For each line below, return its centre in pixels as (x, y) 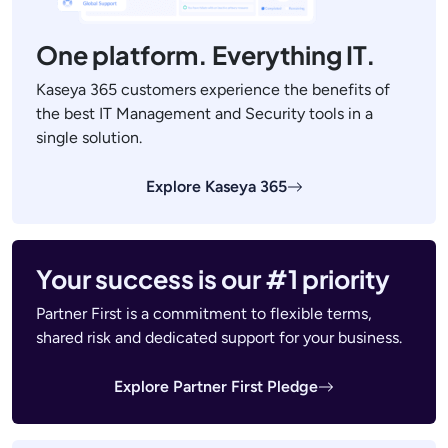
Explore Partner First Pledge (216, 386)
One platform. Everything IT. (206, 55)
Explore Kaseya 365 (216, 186)
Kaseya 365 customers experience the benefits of (213, 89)
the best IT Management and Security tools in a (204, 113)
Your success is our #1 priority (213, 279)
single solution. (89, 137)
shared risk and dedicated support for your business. (219, 337)
